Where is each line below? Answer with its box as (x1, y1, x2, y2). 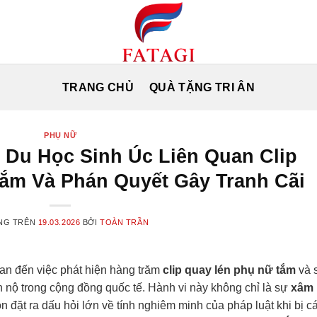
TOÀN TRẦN (100, 217, 149, 226)
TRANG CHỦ (62, 81, 134, 93)
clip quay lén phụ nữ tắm (163, 263, 296, 276)
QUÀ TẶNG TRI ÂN (149, 81, 255, 93)
